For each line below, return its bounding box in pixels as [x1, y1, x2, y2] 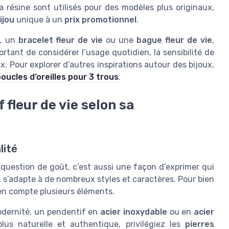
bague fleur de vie [136, 35, 213, 45]
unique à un [14, 15, 64, 25]
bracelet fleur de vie [18, 35, 103, 45]
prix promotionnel [64, 15, 136, 25]
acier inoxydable [100, 207, 167, 217]
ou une [103, 35, 137, 45]
